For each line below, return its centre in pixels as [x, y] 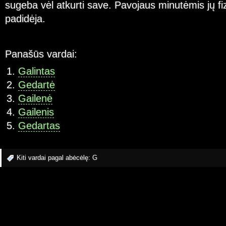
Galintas [36, 71]
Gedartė [36, 85]
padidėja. [25, 19]
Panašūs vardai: [41, 54]
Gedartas [39, 126]
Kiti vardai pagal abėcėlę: [54, 157]
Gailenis [36, 112]
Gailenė [35, 99]
